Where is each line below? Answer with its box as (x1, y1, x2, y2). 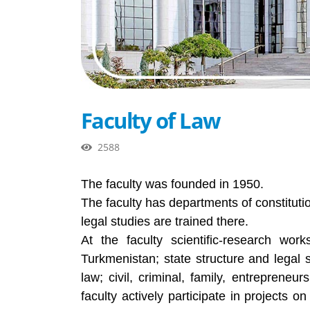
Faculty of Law (81, 105, 221, 135)
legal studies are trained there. (81, 214, 248, 228)
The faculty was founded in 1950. (81, 176, 264, 191)
